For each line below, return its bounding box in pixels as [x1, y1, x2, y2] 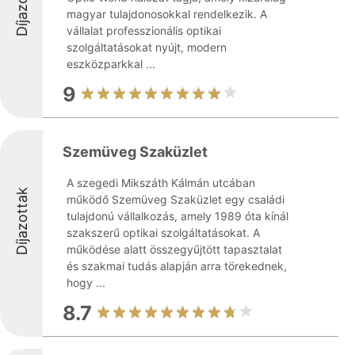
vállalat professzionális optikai [67, 24, 221, 37]
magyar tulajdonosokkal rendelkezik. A [67, 7, 267, 21]
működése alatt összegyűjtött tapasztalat [67, 242, 282, 256]
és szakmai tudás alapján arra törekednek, [67, 259, 287, 273]
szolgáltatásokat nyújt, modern [67, 40, 227, 54]
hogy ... [67, 276, 105, 289]
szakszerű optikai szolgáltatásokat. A [67, 226, 260, 239]
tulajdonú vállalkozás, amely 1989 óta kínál [67, 209, 288, 223]
